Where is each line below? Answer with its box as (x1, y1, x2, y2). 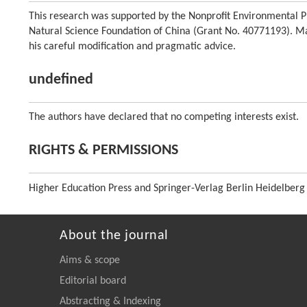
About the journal (60, 229, 169, 243)
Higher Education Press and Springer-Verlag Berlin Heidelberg (29, 183, 305, 194)
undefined (29, 72, 93, 88)
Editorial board (60, 275, 126, 286)
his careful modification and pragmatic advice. (29, 41, 236, 52)
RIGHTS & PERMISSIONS (29, 143, 178, 158)
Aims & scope (60, 255, 120, 266)
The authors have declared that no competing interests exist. (29, 112, 299, 123)
